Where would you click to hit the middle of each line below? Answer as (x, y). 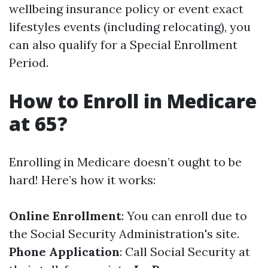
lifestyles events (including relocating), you (130, 27)
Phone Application (64, 252)
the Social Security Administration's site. (124, 234)
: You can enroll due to (184, 216)
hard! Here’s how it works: (82, 180)
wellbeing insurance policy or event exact (126, 9)
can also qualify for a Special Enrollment (123, 45)
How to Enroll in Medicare (133, 101)
